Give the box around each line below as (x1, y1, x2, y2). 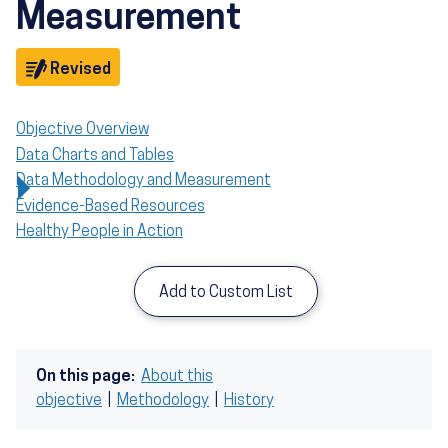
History (224, 392, 274, 409)
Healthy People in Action (16, 224, 183, 241)
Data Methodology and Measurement (16, 173, 271, 190)
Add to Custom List (159, 284, 293, 301)
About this (141, 368, 213, 385)
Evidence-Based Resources (16, 198, 205, 215)
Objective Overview (16, 121, 149, 138)
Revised (46, 61, 111, 78)
